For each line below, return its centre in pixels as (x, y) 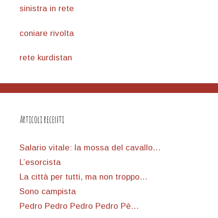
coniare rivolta (47, 33)
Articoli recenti (42, 120)
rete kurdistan (46, 58)
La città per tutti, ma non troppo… (84, 177)
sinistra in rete (47, 9)
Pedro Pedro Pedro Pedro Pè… (79, 206)
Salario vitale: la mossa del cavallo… (90, 148)
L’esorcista (40, 163)
